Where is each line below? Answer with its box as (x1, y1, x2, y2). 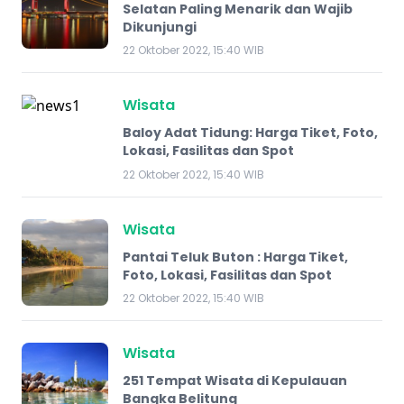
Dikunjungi (123, 17, 197, 36)
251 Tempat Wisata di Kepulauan (123, 372, 347, 390)
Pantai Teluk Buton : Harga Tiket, (123, 247, 348, 266)
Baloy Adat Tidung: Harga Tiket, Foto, (123, 124, 378, 142)
